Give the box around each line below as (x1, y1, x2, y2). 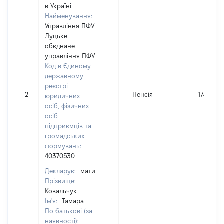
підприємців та (45, 122, 91, 129)
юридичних (45, 92, 80, 99)
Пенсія (132, 91, 153, 98)
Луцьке (45, 32, 67, 39)
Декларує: (45, 167, 78, 174)
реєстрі (45, 82, 68, 89)
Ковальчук (45, 187, 77, 194)
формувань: (45, 142, 81, 149)
